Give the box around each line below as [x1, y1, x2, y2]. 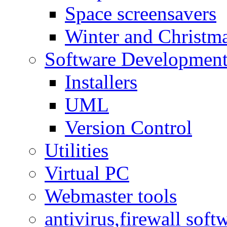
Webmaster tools [45, 184, 177, 207]
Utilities [45, 139, 108, 161]
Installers [65, 70, 137, 93]
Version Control [65, 116, 192, 138]
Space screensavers [65, 2, 216, 24]
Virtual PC [45, 162, 129, 184]
